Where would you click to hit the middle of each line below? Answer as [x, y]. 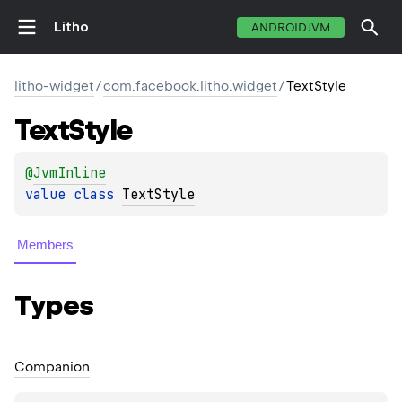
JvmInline [70, 174]
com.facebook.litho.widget [190, 86]
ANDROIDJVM [291, 27]
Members [45, 245]
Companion [52, 367]
